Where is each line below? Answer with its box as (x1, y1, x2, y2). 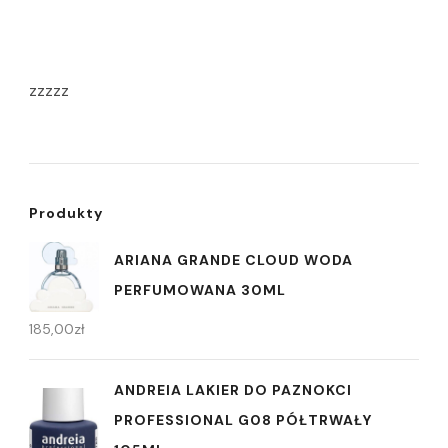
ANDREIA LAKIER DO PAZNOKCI (114, 381, 352, 400)
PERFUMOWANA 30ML (114, 280, 286, 299)
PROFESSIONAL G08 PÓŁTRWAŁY (114, 411, 372, 430)
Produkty (29, 204, 103, 223)
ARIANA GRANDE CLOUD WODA (114, 250, 353, 269)
